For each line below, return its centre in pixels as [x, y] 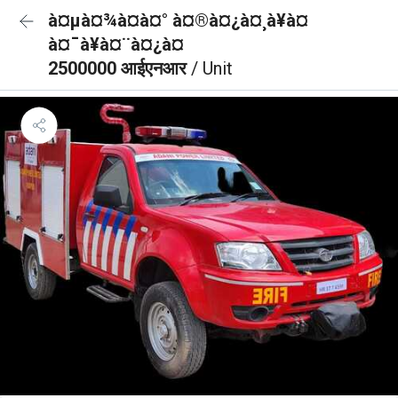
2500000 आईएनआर [119, 68]
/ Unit [212, 68]
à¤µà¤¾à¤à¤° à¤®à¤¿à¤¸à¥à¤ [178, 20]
